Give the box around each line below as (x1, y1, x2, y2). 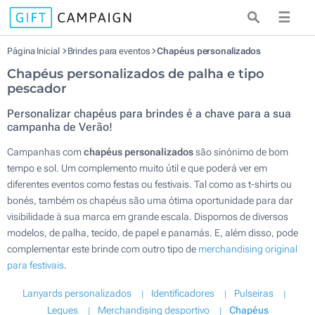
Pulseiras (233, 288, 274, 299)
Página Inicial (7, 46, 62, 56)
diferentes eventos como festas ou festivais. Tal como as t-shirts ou (7, 179, 292, 190)
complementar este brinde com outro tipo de (7, 243, 198, 255)
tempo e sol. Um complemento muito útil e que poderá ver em (7, 162, 267, 174)
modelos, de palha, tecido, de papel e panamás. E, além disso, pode (7, 227, 298, 238)
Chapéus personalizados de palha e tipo (7, 66, 264, 82)
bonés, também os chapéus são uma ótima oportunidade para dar (7, 195, 293, 206)
